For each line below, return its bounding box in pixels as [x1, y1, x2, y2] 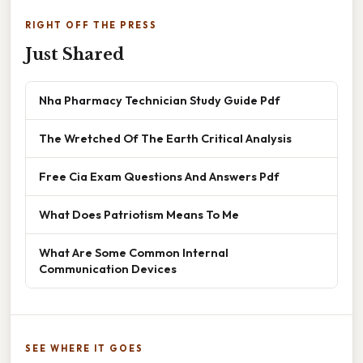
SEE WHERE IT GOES [25, 343, 143, 355]
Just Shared [25, 45, 124, 65]
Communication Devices [39, 261, 177, 277]
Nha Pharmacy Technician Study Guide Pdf [39, 92, 280, 109]
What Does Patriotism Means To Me [39, 207, 239, 223]
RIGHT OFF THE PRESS [25, 19, 157, 32]
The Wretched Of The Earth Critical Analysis [39, 130, 292, 147]
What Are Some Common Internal [39, 245, 228, 261]
